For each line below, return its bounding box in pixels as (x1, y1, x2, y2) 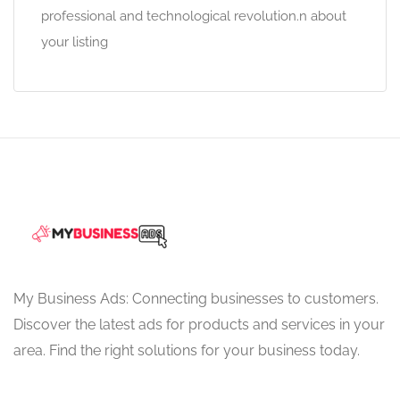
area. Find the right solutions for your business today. (13, 341, 360, 359)
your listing (41, 34, 108, 50)
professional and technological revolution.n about (41, 8, 346, 24)
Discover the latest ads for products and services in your (13, 315, 385, 333)
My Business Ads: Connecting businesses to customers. (13, 289, 379, 307)
